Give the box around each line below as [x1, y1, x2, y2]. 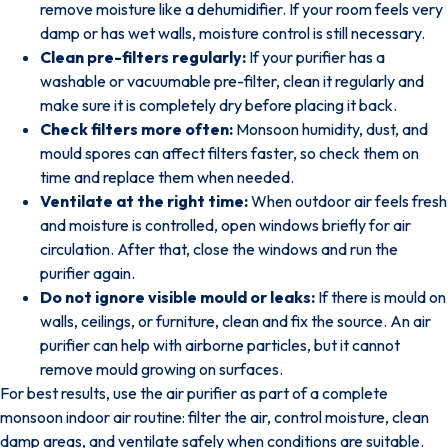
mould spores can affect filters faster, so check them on [40, 142, 419, 163]
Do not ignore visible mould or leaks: [40, 286, 315, 307]
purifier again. [40, 262, 135, 283]
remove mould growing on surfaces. [40, 358, 283, 379]
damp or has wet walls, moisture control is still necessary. [40, 22, 425, 43]
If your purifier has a [246, 46, 385, 67]
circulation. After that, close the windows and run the [40, 238, 398, 259]
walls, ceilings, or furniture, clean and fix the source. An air [40, 310, 431, 331]
